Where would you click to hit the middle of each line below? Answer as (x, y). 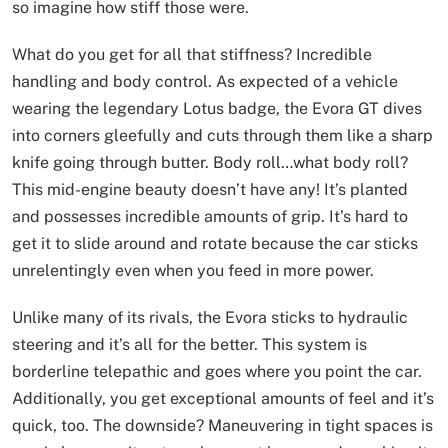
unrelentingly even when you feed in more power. (193, 271)
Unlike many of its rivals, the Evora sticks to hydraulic (210, 318)
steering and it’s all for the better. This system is (189, 345)
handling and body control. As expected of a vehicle (205, 82)
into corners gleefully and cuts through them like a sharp (222, 136)
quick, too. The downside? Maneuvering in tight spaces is (222, 426)
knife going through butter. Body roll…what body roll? (210, 163)
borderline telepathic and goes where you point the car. (217, 372)
